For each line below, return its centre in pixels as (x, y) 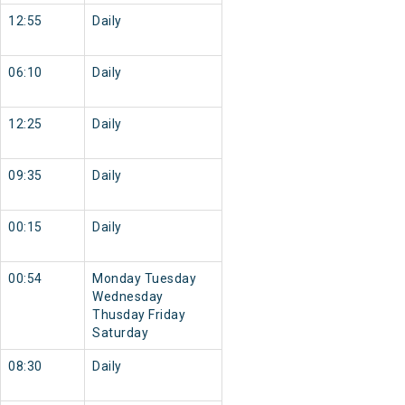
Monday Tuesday (144, 279)
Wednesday (128, 297)
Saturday (120, 333)
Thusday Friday (139, 315)
